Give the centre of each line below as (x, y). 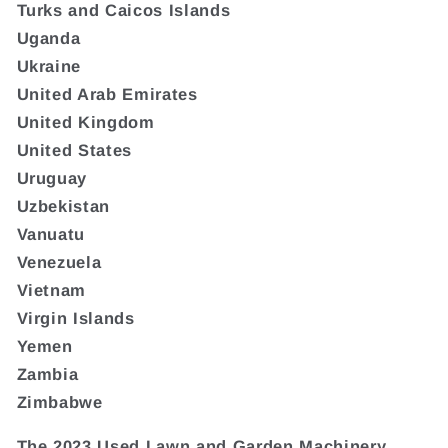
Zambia (47, 373)
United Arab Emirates (107, 93)
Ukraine (49, 65)
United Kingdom (85, 121)
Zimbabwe (59, 401)
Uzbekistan (63, 205)
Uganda (48, 37)
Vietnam (51, 289)
